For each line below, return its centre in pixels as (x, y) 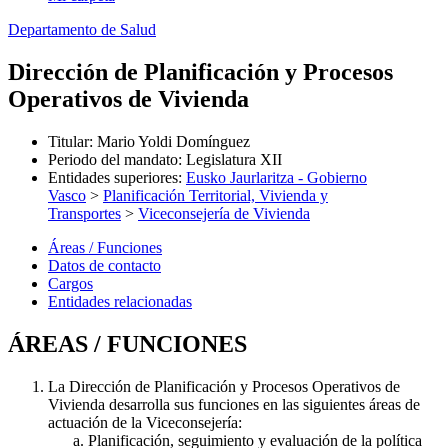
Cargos (70, 283)
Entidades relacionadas (120, 301)
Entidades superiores (113, 177)
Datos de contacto (104, 265)
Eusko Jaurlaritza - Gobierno (276, 177)
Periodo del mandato (113, 159)
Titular (68, 141)
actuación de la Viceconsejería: (145, 422)
